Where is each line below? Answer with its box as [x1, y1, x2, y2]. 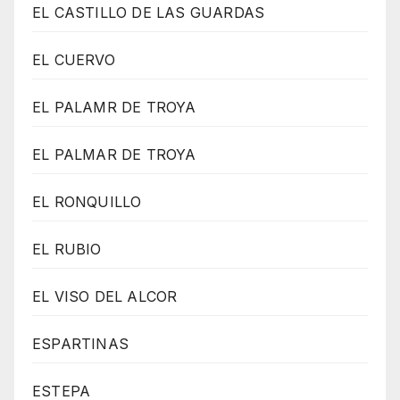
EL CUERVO [32, 50, 115, 69]
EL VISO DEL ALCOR [32, 287, 178, 305]
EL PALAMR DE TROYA [32, 97, 196, 116]
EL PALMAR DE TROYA [32, 145, 196, 163]
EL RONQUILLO [32, 192, 142, 211]
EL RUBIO [32, 239, 102, 258]
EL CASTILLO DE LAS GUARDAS [32, 3, 265, 21]
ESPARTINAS [32, 334, 129, 353]
